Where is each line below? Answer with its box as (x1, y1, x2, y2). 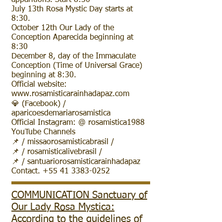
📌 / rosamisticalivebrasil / (11, 148, 102, 156)
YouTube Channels (11, 128, 75, 136)
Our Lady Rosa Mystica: (11, 202, 114, 212)
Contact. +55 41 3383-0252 (11, 167, 110, 175)
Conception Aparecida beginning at (11, 34, 133, 42)
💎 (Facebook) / (11, 100, 66, 108)
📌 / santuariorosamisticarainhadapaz (11, 158, 140, 166)
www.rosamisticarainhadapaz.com (11, 90, 129, 98)
